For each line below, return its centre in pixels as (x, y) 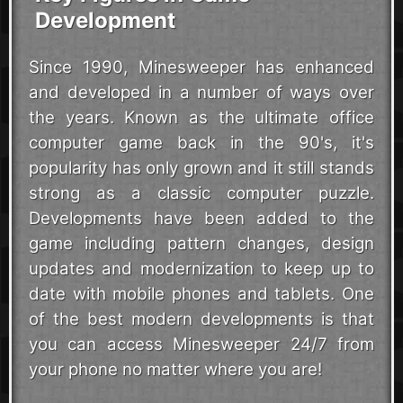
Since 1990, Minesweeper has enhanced (201, 67)
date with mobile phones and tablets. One (201, 294)
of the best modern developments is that (201, 319)
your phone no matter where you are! (175, 369)
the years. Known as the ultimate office (201, 117)
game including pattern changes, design (201, 243)
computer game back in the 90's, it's (201, 143)
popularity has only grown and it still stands (201, 168)
